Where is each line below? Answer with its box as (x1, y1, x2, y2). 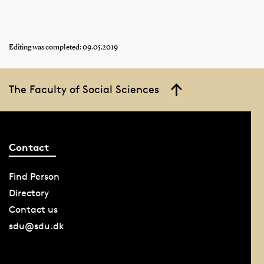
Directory (8, 187, 49, 199)
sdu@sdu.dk (8, 220, 64, 232)
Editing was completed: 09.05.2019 (8, 44, 118, 52)
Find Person (8, 170, 60, 182)
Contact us (8, 203, 58, 215)
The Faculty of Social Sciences (8, 82, 159, 96)
